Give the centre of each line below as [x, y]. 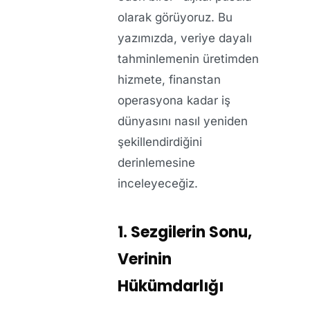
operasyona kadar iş [174, 101]
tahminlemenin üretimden [188, 59]
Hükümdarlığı [171, 286]
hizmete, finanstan [169, 80]
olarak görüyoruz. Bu [175, 18]
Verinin [145, 259]
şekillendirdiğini [160, 142]
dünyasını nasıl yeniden [183, 121]
